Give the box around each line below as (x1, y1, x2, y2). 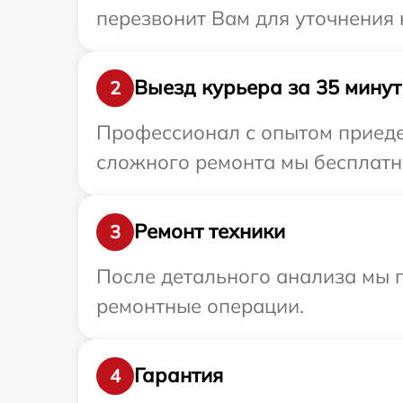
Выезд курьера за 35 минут (134, 75, 401, 101)
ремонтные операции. (96, 292, 304, 318)
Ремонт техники (134, 219, 285, 245)
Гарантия (134, 363, 223, 389)
